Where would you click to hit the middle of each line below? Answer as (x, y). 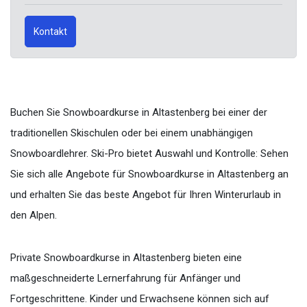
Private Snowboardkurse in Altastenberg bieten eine (126, 257)
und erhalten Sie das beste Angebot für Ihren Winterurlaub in (146, 194)
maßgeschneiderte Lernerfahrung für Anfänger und (125, 278)
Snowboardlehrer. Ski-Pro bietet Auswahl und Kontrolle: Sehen (149, 153)
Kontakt (50, 32)
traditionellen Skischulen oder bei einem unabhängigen (132, 133)
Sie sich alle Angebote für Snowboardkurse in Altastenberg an (149, 174)
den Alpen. (34, 215)
